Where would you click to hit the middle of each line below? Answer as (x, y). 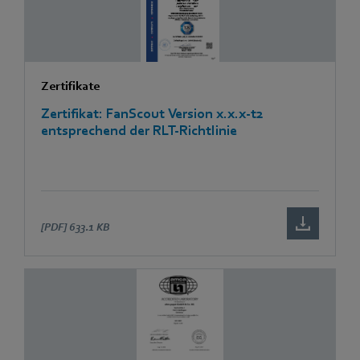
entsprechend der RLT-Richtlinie (139, 130)
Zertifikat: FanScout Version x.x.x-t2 (152, 113)
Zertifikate (70, 86)
